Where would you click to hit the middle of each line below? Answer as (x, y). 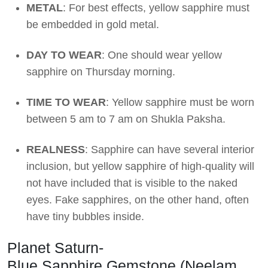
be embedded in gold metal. (93, 25)
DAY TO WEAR (64, 55)
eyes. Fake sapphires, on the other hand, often (138, 200)
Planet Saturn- (55, 248)
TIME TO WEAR (66, 103)
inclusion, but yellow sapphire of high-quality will (140, 167)
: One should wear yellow (162, 55)
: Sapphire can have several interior (170, 150)
